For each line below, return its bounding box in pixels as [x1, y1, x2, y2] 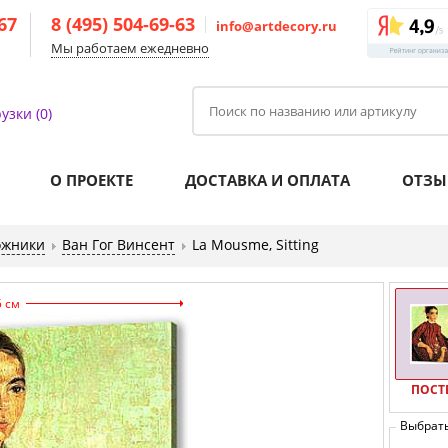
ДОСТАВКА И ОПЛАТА [185, 170, 350, 190]
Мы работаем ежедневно [51, 39, 209, 57]
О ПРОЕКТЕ [50, 170, 133, 190]
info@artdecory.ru [216, 17, 337, 35]
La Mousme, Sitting [192, 235, 319, 254]
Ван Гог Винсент [62, 235, 175, 254]
